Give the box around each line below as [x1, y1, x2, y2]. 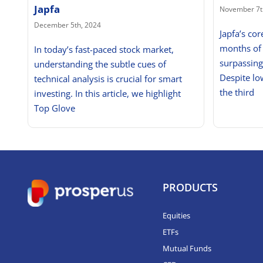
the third [219, 86, 254, 99]
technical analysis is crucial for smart [33, 73, 182, 85]
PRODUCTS [162, 180, 218, 194]
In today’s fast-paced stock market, [33, 43, 174, 56]
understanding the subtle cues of [33, 58, 166, 70]
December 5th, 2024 [33, 20, 101, 31]
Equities [162, 210, 190, 221]
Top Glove [33, 102, 75, 114]
